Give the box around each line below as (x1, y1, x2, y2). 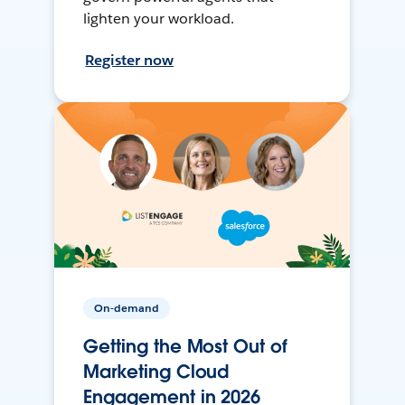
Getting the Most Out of (83, 334, 287, 359)
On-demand (94, 300, 160, 316)
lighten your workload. (83, 8, 235, 28)
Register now (85, 50, 174, 70)
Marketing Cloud (83, 360, 230, 384)
